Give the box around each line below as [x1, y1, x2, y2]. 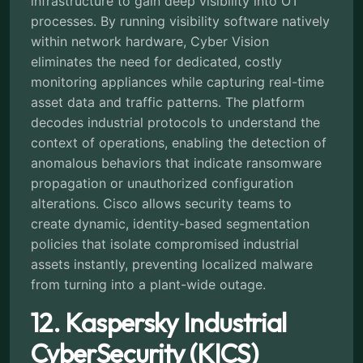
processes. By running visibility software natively [31, 12, 330, 29]
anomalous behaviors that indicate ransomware [31, 154, 322, 171]
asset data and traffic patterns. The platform [31, 93, 305, 110]
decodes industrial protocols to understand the [31, 113, 320, 130]
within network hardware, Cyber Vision [31, 32, 269, 49]
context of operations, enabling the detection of [31, 134, 327, 151]
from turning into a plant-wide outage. [31, 275, 266, 293]
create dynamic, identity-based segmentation [31, 215, 310, 232]
